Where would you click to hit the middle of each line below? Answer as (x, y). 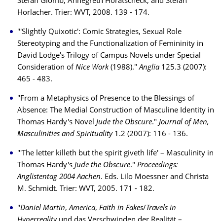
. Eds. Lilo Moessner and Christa (155, 177)
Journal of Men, (184, 123)
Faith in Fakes (121, 208)
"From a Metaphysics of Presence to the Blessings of (106, 99)
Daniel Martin (43, 208)
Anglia (149, 68)
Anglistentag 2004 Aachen (59, 177)
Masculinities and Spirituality (66, 134)
